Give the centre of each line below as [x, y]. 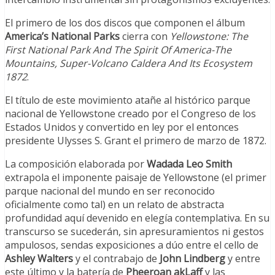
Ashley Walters [39, 259]
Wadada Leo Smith [189, 164]
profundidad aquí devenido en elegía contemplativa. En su [137, 218]
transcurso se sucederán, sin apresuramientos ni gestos [134, 232]
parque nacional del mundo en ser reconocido [110, 191]
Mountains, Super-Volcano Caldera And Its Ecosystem [129, 64]
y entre [243, 259]
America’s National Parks [62, 37]
